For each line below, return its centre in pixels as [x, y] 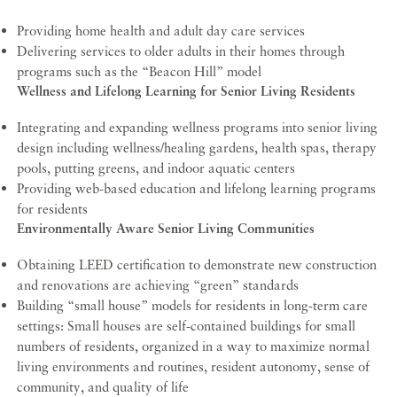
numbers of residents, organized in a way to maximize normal [194, 346]
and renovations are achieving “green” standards [158, 285]
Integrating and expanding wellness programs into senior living [198, 127]
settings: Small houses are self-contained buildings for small [187, 326]
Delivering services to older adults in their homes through [181, 51]
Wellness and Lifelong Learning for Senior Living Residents [187, 91]
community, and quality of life [103, 387]
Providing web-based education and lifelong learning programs [197, 188]
